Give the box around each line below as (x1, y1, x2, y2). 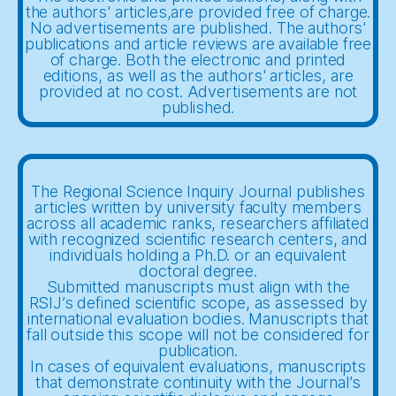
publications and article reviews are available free (24, 34, 372, 54)
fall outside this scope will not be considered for (27, 324, 369, 344)
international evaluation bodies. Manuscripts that (27, 308, 369, 328)
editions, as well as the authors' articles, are (42, 66, 354, 86)
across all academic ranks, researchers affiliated (27, 213, 369, 232)
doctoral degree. (139, 261, 257, 280)
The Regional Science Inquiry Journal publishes (31, 181, 365, 201)
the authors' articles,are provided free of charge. (25, 3, 371, 22)
